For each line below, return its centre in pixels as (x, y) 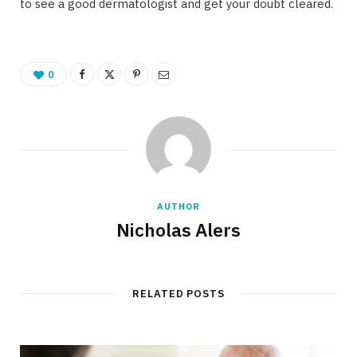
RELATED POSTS (178, 293)
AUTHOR (178, 206)
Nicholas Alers (178, 229)
